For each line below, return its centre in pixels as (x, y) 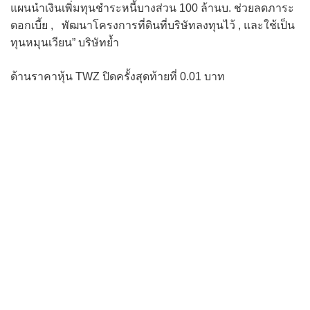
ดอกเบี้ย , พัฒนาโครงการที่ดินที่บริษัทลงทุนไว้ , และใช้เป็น (153, 26)
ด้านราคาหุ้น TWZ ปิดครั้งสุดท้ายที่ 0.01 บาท (118, 77)
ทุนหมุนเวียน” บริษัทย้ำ (65, 43)
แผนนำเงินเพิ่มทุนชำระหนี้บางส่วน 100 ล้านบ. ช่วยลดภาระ (152, 8)
